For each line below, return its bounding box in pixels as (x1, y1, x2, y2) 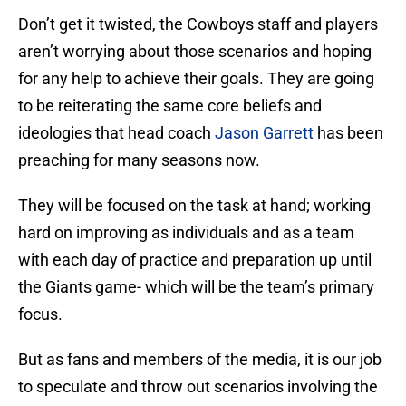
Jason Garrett (215, 123, 314, 143)
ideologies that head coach (18, 123, 215, 143)
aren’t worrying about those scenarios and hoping (18, 42, 372, 62)
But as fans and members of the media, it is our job (18, 350, 382, 370)
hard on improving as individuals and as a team (18, 223, 354, 243)
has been (314, 123, 383, 143)
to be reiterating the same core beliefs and (18, 96, 322, 116)
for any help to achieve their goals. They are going (18, 69, 374, 89)
